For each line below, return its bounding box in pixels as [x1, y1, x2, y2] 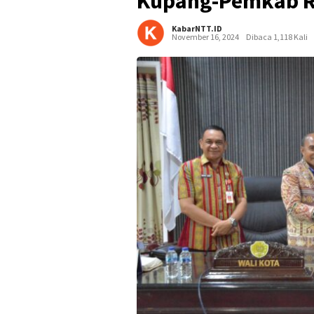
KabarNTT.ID [172, 22, 222, 34]
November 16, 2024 [172, 31, 239, 42]
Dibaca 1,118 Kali [246, 31, 308, 42]
